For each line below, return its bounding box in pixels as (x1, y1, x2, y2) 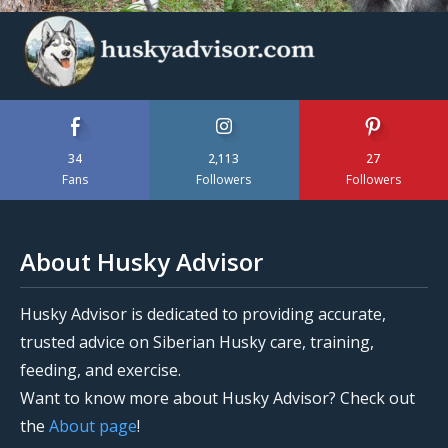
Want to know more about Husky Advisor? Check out (20, 386, 415, 409)
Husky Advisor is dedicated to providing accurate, (20, 302, 386, 325)
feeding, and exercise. (20, 358, 181, 381)
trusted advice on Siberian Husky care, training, (20, 330, 374, 353)
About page (49, 414, 137, 437)
